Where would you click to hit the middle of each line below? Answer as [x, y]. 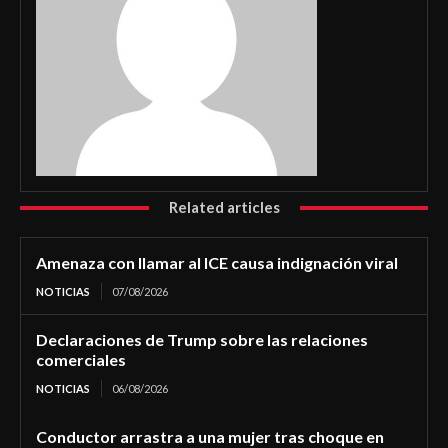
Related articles [224, 207]
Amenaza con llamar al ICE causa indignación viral [217, 263]
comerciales [81, 360]
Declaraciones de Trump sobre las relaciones [202, 340]
